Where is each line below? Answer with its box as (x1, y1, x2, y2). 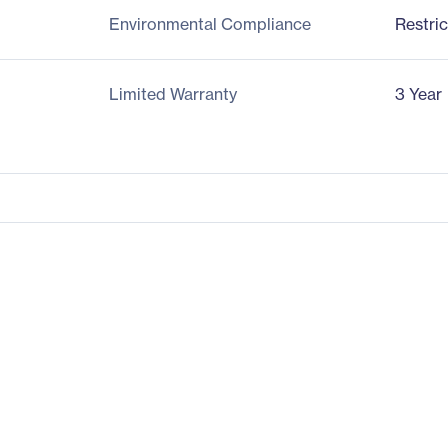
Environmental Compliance (108, 14, 311, 34)
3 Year (395, 84, 443, 104)
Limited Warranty (108, 84, 237, 104)
